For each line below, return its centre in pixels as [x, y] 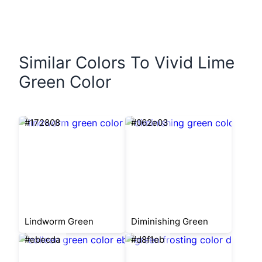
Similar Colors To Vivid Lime [127, 63]
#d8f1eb [148, 239]
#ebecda [42, 239]
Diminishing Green [170, 221]
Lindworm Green [59, 221]
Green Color [65, 82]
